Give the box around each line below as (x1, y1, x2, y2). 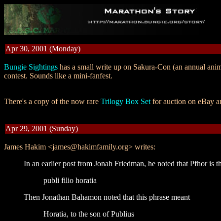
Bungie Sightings (4, 63, 58, 71)
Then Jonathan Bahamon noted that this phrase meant (24, 193, 190, 201)
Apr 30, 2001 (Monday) (5, 44, 80, 53)
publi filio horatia (43, 176, 97, 184)
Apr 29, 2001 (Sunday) (5, 124, 78, 133)
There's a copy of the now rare (4, 97, 101, 106)
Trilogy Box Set (101, 97, 150, 106)
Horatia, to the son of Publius (43, 210, 134, 218)
